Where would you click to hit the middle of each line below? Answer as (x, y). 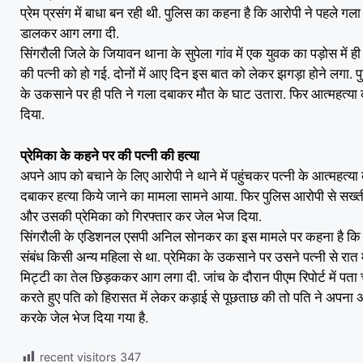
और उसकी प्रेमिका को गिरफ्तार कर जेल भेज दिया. (141, 216)
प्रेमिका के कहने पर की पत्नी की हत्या (110, 155)
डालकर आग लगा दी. (70, 33)
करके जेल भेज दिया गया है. (84, 317)
